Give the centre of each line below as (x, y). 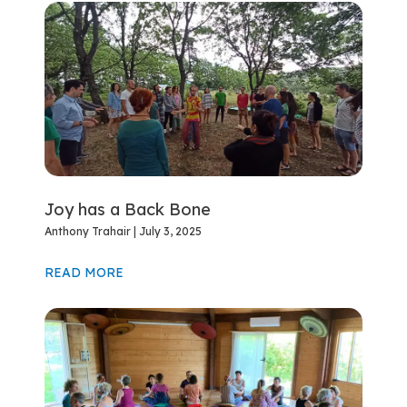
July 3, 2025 (169, 232)
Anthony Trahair (89, 232)
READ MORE (84, 273)
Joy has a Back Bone (128, 210)
